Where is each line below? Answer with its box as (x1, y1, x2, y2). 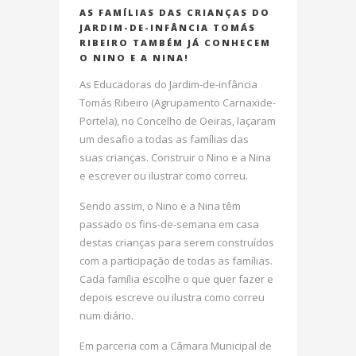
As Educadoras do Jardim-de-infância (79, 77, 257, 91)
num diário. (79, 308, 133, 323)
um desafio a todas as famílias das (79, 132, 249, 146)
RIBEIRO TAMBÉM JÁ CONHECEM (79, 37, 271, 48)
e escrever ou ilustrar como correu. (79, 168, 248, 183)
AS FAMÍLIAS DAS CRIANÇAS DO (79, 6, 270, 18)
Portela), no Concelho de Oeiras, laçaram (79, 114, 276, 128)
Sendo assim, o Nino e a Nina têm (79, 199, 241, 213)
